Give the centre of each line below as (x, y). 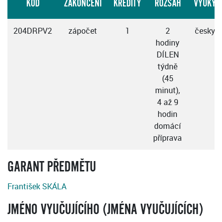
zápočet (83, 31)
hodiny (167, 43)
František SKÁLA (37, 187)
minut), (167, 90)
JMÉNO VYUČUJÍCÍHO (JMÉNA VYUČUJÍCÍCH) (105, 210)
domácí (167, 126)
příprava (167, 138)
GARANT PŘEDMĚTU (52, 167)
